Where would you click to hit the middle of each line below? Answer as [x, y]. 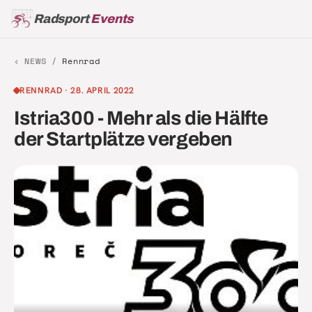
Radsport [61, 18]
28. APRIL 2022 [102, 91]
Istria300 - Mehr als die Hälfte [141, 118]
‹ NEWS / [38, 61]
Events [111, 18]
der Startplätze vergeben [123, 139]
